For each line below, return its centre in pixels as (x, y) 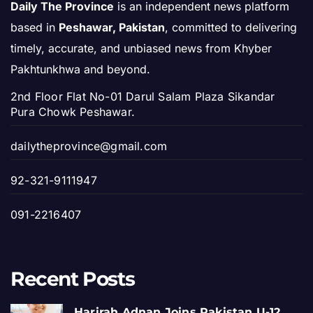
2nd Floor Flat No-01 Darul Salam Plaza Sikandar (143, 96)
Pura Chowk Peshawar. (73, 111)
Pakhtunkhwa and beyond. (80, 70)
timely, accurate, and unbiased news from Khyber (141, 49)
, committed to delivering (231, 28)
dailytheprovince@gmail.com (89, 146)
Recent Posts (73, 278)
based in (35, 28)
